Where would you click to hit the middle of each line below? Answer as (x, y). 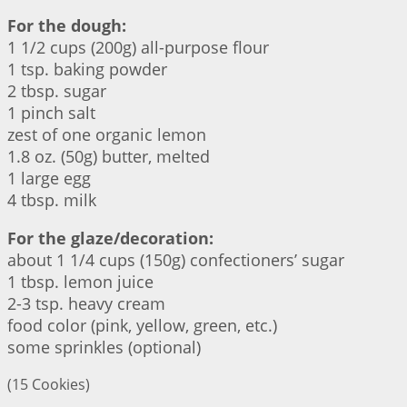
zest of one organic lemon (107, 135)
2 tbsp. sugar (57, 91)
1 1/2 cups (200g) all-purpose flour (138, 48)
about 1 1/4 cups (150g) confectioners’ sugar (176, 260)
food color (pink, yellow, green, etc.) (142, 326)
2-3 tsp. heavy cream (86, 304)
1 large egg (49, 179)
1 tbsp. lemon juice (80, 282)
